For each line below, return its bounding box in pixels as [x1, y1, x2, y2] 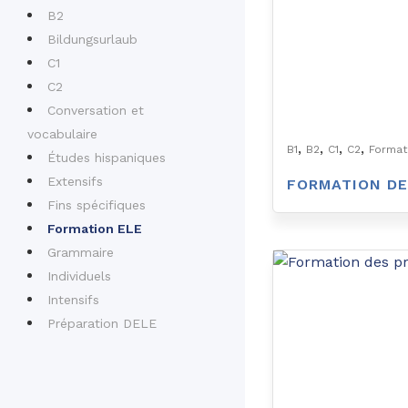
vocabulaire [27, 127, 97, 142]
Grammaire [47, 245, 114, 260]
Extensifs [47, 174, 103, 189]
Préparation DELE [47, 316, 157, 331]
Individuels [47, 269, 111, 284]
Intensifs [47, 292, 99, 308]
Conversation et [47, 103, 144, 118]
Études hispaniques [47, 150, 166, 166]
